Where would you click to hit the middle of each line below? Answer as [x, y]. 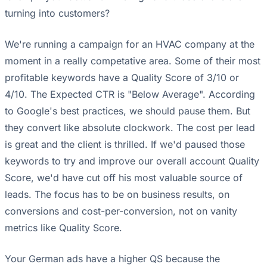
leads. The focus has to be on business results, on [117, 195]
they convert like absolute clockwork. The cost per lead [130, 128]
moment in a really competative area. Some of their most [133, 61]
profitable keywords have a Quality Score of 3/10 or [122, 78]
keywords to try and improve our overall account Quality [132, 161]
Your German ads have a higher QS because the [112, 259]
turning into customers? [57, 13]
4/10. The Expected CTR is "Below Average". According [130, 94]
